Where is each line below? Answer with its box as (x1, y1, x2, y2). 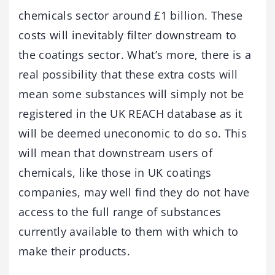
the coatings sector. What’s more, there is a (18, 47, 252, 62)
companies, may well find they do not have (18, 184, 250, 199)
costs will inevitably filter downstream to (18, 27, 237, 42)
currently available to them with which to (18, 223, 239, 239)
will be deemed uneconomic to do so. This (18, 125, 247, 141)
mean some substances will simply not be (18, 86, 244, 101)
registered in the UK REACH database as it (18, 106, 242, 121)
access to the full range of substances (18, 204, 222, 219)
